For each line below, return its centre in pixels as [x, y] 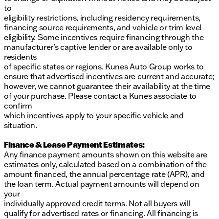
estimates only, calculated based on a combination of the [106, 164]
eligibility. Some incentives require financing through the [104, 37]
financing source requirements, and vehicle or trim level [103, 28]
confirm [18, 106]
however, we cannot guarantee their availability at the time [107, 86]
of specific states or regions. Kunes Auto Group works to [104, 67]
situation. [21, 125]
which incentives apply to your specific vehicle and [94, 116]
